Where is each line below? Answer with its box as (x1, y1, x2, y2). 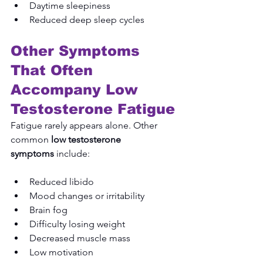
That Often (11, 62, 97, 78)
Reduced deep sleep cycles (29, 14, 144, 25)
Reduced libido (29, 176, 94, 187)
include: (54, 147, 90, 159)
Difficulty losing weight (29, 218, 125, 230)
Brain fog (29, 204, 68, 215)
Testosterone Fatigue (11, 100, 175, 117)
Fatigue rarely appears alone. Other (11, 119, 160, 131)
